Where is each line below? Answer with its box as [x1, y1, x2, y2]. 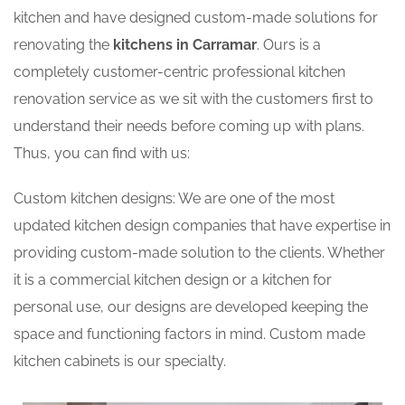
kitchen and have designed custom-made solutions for [14, 9, 378, 27]
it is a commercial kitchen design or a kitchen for [14, 271, 332, 289]
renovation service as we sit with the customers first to [14, 90, 373, 108]
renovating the [14, 36, 113, 54]
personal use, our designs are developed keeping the [14, 298, 368, 316]
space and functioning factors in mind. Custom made [14, 325, 365, 344]
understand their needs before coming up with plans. [14, 118, 364, 136]
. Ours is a [257, 36, 321, 54]
